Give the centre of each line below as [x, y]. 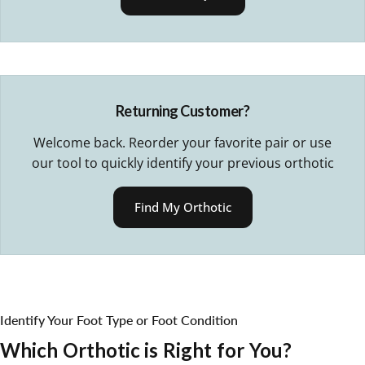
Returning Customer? [182, 111]
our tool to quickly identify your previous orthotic [182, 163]
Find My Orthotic [182, 207]
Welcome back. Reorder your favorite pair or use [182, 143]
